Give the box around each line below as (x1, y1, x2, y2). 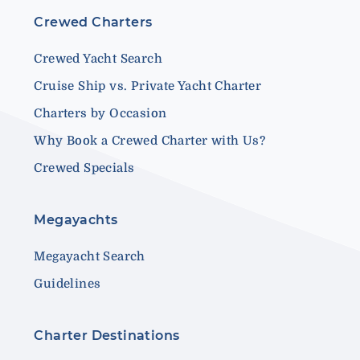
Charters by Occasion (34, 105, 167, 121)
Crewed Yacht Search (34, 51, 163, 66)
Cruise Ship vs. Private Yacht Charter (34, 78, 262, 93)
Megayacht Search (34, 248, 145, 264)
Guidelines (34, 276, 101, 291)
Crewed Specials (34, 160, 135, 175)
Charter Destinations (34, 327, 180, 343)
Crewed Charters (34, 14, 153, 30)
